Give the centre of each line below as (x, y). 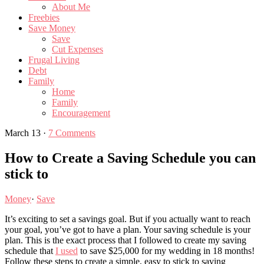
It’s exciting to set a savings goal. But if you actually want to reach (128, 219)
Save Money (52, 28)
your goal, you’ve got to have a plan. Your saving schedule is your (128, 229)
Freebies (44, 17)
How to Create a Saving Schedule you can (130, 158)
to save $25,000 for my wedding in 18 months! (166, 250)
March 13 (23, 133)
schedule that (30, 250)
